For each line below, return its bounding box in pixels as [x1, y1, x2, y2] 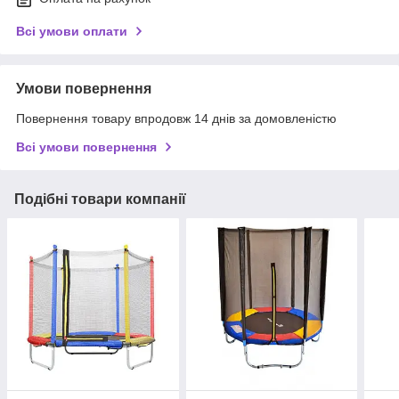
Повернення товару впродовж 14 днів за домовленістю [16, 111, 337, 126]
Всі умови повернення [16, 140, 157, 155]
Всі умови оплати [16, 24, 127, 39]
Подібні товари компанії [14, 191, 186, 208]
